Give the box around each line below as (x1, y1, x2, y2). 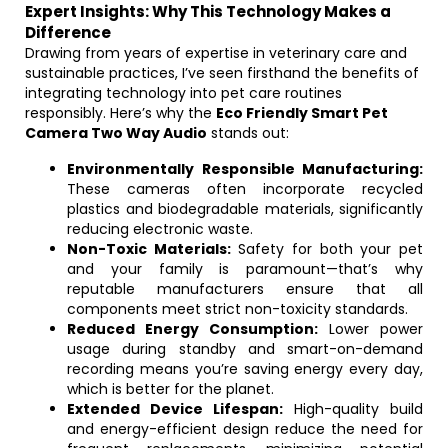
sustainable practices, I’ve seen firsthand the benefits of (25, 63, 419, 83)
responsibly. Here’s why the (25, 103, 216, 123)
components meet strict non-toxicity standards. (67, 299, 408, 319)
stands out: (207, 123, 289, 143)
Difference (25, 22, 111, 43)
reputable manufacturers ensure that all (67, 279, 423, 299)
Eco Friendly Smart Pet (216, 103, 388, 123)
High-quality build (283, 399, 423, 419)
